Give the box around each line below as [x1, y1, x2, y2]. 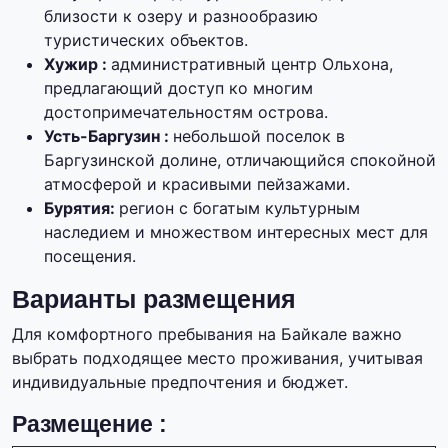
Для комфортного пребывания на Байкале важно [12, 324, 402, 345]
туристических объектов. [44, 30, 248, 51]
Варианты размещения [12, 285, 296, 314]
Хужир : [44, 54, 111, 75]
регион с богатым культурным [119, 198, 360, 219]
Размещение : [12, 411, 167, 438]
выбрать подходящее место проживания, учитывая [12, 348, 423, 369]
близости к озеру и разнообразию [44, 6, 318, 27]
